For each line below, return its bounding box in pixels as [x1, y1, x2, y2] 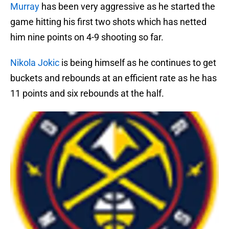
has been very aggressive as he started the [39, 1, 215, 12]
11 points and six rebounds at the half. [10, 88, 164, 99]
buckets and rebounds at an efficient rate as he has [10, 73, 217, 84]
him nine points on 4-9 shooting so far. [10, 32, 164, 43]
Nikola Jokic [10, 57, 59, 68]
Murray [10, 1, 39, 12]
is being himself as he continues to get [59, 57, 216, 68]
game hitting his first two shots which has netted [10, 16, 207, 28]
